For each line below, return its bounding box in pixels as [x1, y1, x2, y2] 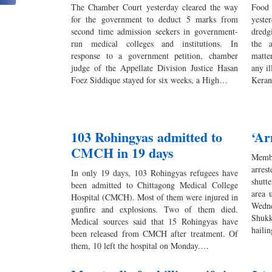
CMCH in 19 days [71, 142, 174, 163]
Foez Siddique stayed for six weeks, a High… [71, 73, 228, 86]
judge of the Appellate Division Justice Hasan [71, 61, 239, 73]
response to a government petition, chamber [71, 49, 239, 61]
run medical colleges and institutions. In [71, 37, 239, 49]
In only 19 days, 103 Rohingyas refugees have [71, 166, 239, 178]
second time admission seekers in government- [71, 25, 239, 37]
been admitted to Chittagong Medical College [71, 178, 239, 191]
